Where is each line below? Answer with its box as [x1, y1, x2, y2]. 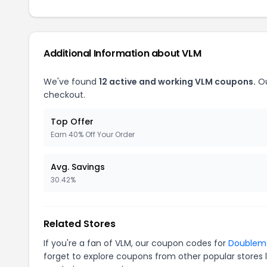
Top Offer [51, 115, 94, 128]
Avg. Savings [51, 160, 105, 173]
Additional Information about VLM [44, 46, 201, 60]
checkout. [44, 88, 85, 101]
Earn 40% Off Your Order [51, 129, 135, 139]
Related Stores [44, 216, 116, 231]
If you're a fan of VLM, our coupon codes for [44, 237, 228, 249]
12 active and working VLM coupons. [99, 75, 256, 88]
